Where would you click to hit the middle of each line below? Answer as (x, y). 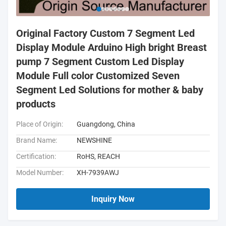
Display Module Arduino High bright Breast (111, 47)
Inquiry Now (113, 199)
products (36, 104)
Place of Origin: (40, 124)
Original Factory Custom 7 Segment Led (105, 33)
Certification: (36, 156)
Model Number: (40, 173)
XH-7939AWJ (98, 173)
